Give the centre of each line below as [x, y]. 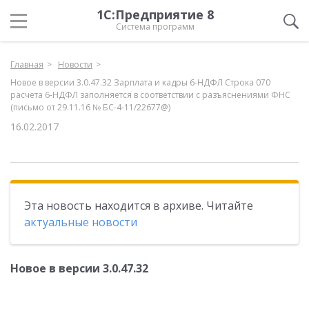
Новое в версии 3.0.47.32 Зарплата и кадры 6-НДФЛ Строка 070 [140, 82]
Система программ [155, 27]
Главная [27, 64]
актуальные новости [81, 222]
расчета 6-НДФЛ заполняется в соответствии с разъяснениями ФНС [150, 95]
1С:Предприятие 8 [155, 14]
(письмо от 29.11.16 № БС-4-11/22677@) [90, 107]
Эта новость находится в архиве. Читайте [139, 206]
